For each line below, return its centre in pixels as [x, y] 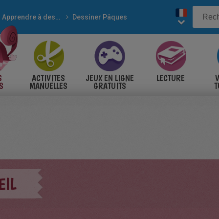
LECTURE [171, 78]
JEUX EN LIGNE [109, 78]
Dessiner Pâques [100, 17]
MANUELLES [48, 86]
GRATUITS [109, 86]
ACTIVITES [48, 78]
